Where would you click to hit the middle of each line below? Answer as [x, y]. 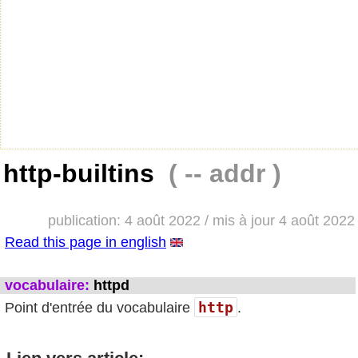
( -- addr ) [225, 173]
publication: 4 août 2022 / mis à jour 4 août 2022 [201, 220]
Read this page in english [86, 242]
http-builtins [86, 173]
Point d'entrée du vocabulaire [99, 307]
